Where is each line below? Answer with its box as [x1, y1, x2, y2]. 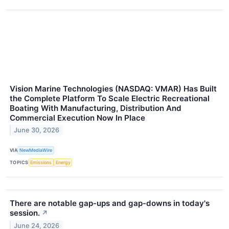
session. [10, 208, 40, 218]
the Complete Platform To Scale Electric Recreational [10, 93, 210, 103]
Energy [55, 159, 71, 166]
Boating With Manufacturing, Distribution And [10, 103, 181, 113]
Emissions [30, 159, 52, 166]
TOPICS [10, 159, 29, 166]
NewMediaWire [19, 147, 53, 153]
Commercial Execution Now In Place [10, 112, 145, 123]
